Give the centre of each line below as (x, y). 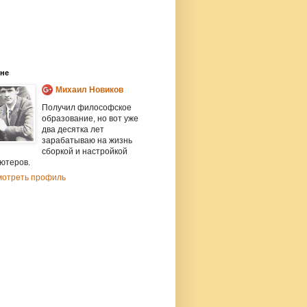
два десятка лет (73, 130)
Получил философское (87, 108)
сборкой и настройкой (85, 152)
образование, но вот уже (90, 119)
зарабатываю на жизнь (87, 141)
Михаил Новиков (89, 90)
